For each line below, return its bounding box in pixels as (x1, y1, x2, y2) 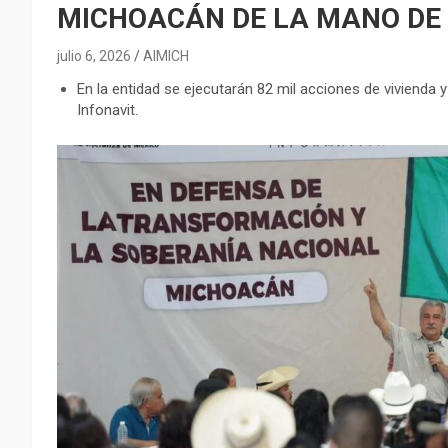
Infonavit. (77, 101, 138, 120)
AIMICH (143, 48, 189, 65)
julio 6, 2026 (57, 48, 131, 65)
